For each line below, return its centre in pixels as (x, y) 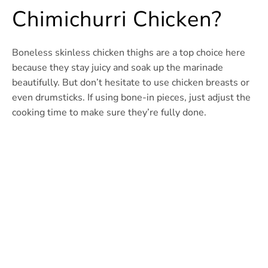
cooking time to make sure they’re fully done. (109, 113)
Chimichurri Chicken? (117, 20)
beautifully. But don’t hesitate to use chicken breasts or (131, 83)
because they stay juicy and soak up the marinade (118, 68)
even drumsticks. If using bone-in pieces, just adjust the (131, 98)
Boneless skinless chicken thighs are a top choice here (129, 53)
